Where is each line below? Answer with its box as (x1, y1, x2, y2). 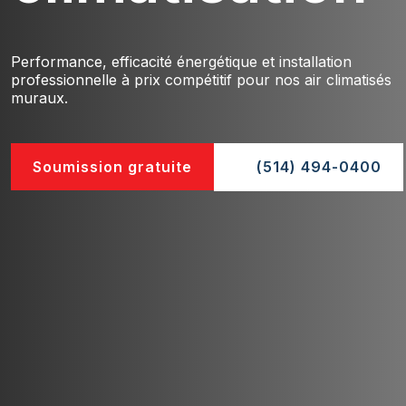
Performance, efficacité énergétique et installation (11, 53, 352, 71)
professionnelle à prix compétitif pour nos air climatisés (11, 71, 391, 89)
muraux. (11, 89, 68, 107)
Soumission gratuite (33, 158, 192, 176)
